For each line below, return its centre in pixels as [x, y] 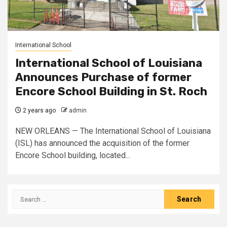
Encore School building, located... [73, 155]
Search [26, 195]
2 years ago [39, 110]
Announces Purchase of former [103, 77]
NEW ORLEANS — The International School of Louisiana [113, 131]
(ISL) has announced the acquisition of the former [102, 143]
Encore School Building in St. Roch [111, 91]
